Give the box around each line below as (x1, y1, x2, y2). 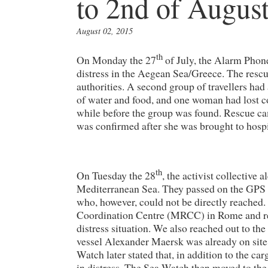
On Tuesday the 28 (77, 167, 156, 182)
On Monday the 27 (77, 52, 156, 67)
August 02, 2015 (77, 25, 133, 36)
